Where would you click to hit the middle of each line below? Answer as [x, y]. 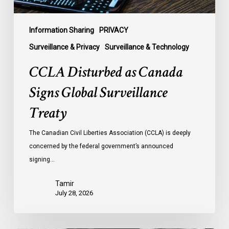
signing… [42, 159]
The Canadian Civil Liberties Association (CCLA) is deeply [110, 133]
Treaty [48, 113]
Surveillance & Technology [147, 47]
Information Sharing [61, 30]
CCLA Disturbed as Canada [106, 72]
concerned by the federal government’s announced [101, 146]
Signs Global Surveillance [98, 93]
